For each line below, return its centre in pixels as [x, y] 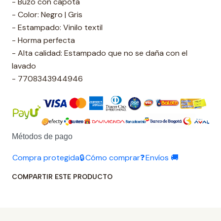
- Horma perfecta [43, 40]
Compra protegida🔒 [48, 157]
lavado [24, 66]
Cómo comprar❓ [115, 157]
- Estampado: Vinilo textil [57, 27]
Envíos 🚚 [162, 157]
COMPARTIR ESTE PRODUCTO [62, 176]
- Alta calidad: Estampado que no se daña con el [100, 53]
